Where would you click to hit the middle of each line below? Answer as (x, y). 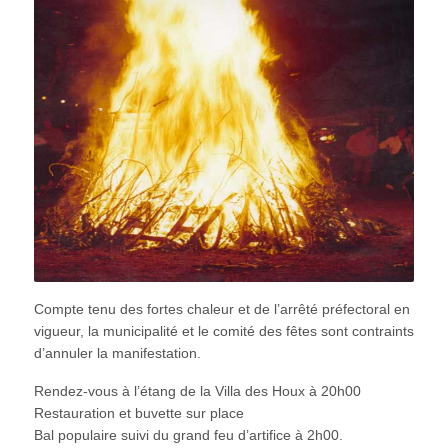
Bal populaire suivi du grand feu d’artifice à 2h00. (188, 434)
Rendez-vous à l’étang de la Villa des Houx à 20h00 (197, 390)
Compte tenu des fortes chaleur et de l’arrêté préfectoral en (221, 308)
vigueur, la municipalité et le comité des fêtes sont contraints (223, 330)
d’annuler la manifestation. (117, 352)
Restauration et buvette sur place (138, 412)
